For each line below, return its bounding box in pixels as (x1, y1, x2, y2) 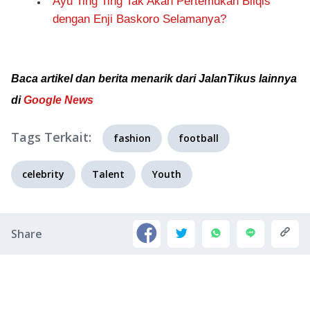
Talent (92, 167, 125, 181)
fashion (113, 131, 151, 145)
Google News (24, 94, 93, 106)
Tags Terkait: (11, 129, 91, 145)
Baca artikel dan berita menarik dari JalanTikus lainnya (11, 73, 297, 84)
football (179, 131, 219, 145)
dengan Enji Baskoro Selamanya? (53, 12, 226, 26)
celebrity (22, 167, 64, 181)
